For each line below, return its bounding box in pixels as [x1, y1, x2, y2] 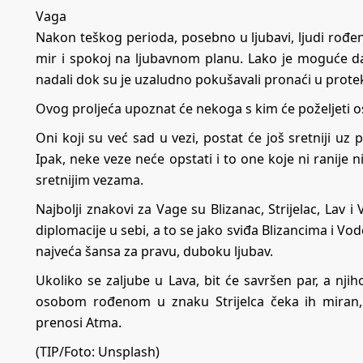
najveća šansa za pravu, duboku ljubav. [36, 242, 273, 261]
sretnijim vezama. [36, 171, 143, 190]
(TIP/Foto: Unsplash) [36, 343, 160, 361]
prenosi [36, 314, 86, 332]
